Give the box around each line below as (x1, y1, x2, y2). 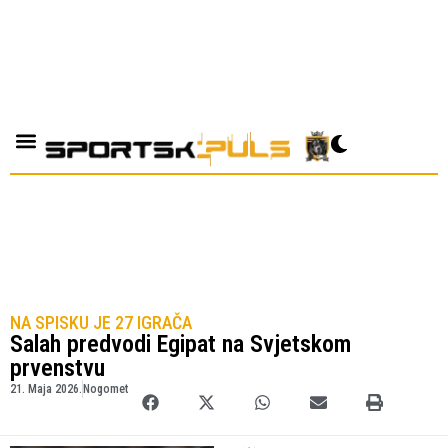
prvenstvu (10, 354, 105, 383)
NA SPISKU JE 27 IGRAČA (10, 312, 192, 334)
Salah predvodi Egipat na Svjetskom (10, 330, 351, 359)
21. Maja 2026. (10, 382, 82, 397)
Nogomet (83, 382, 128, 397)
